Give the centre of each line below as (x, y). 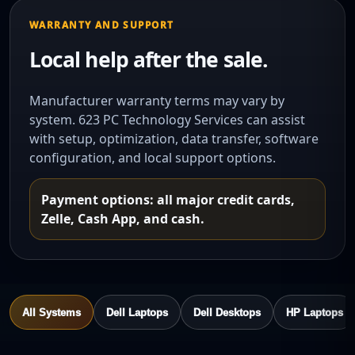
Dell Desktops (227, 312)
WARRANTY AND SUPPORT (102, 25)
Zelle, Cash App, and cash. (123, 219)
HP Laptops (315, 312)
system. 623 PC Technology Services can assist (167, 120)
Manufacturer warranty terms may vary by (157, 101)
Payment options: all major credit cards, (168, 200)
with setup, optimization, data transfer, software (174, 139)
